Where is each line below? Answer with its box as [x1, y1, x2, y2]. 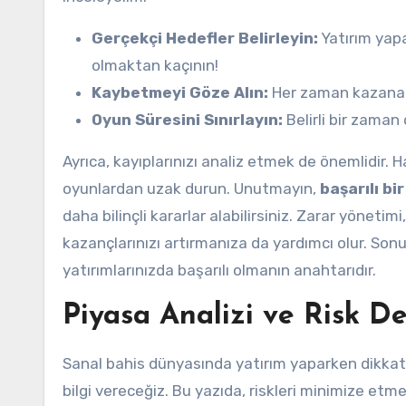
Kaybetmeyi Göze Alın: [92, 83, 268, 101]
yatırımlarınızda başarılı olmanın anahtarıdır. [63, 261, 376, 279]
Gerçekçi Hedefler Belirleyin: [92, 29, 318, 47]
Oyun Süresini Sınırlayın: [92, 111, 283, 129]
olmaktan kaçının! [92, 56, 218, 74]
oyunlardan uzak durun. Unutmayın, [63, 179, 320, 198]
